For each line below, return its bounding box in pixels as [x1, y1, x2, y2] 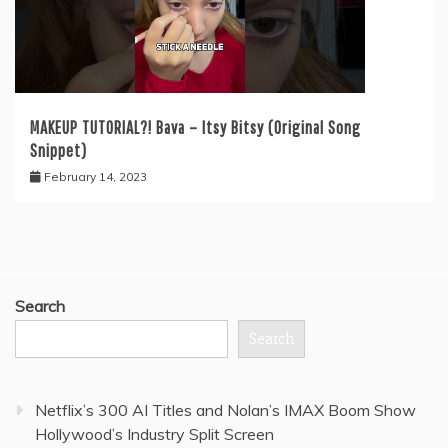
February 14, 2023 [44, 169, 147, 185]
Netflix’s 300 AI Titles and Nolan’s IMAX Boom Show [35, 400, 416, 421]
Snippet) [30, 140, 87, 162]
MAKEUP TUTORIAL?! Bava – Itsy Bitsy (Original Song [30, 117, 361, 139]
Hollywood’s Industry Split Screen [35, 424, 274, 445]
